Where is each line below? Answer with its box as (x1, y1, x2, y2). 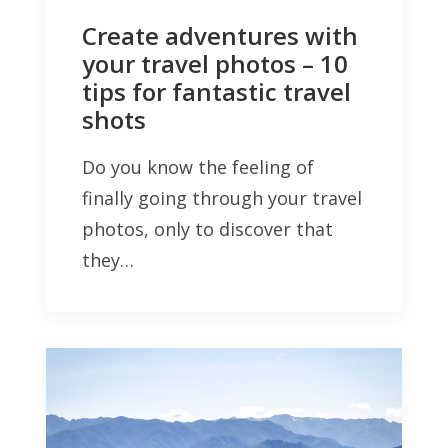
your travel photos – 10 (82, 46, 348, 80)
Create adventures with (82, 18, 358, 52)
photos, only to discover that (82, 216, 333, 241)
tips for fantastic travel (82, 74, 351, 108)
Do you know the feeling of (82, 154, 314, 179)
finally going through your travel (82, 185, 362, 210)
